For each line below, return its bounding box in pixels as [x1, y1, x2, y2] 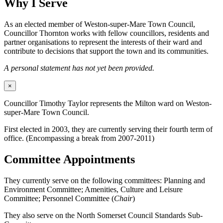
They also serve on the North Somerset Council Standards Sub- [4, 211, 203, 220]
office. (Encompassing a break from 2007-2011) [4, 134, 154, 143]
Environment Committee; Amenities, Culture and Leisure [4, 185, 183, 194]
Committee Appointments [4, 152, 135, 166]
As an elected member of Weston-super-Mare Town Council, [4, 20, 195, 29]
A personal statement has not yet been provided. [4, 64, 154, 73]
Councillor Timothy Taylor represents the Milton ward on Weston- [4, 99, 212, 108]
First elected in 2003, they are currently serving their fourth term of [4, 125, 213, 134]
